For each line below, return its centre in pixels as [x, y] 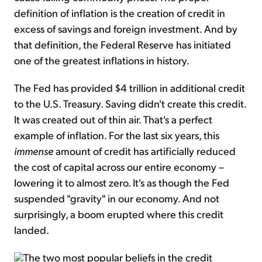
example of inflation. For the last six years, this [117, 135]
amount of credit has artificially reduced [146, 151]
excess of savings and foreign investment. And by [126, 29]
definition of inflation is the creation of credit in [120, 13]
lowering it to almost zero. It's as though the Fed [122, 182]
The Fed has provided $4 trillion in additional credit [130, 88]
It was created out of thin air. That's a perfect [113, 119]
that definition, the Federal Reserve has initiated [123, 44]
